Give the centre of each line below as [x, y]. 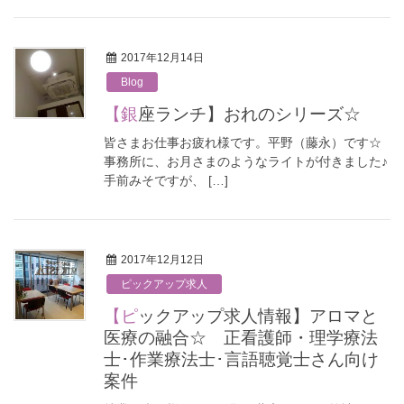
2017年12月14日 [162, 58]
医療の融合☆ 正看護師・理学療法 [241, 337]
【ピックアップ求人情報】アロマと [121, 316]
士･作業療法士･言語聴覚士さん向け [241, 359]
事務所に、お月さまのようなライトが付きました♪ [246, 162]
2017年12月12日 [162, 260]
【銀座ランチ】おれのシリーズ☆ [249, 114]
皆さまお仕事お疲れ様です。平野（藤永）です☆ [243, 143]
